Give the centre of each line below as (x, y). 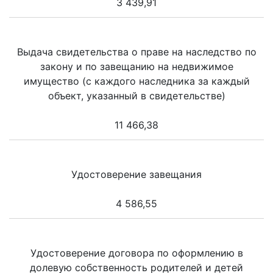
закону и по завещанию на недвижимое (136, 67)
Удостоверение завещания (136, 175)
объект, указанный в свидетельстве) (136, 96)
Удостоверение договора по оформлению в (136, 253)
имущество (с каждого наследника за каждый (136, 81)
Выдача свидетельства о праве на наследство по (136, 52)
